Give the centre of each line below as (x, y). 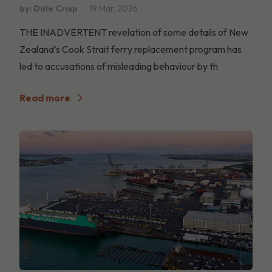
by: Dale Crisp (49, 8)
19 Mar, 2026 (114, 8)
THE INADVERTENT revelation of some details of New (134, 32)
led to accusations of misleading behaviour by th (119, 66)
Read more (45, 97)
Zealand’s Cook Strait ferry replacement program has (131, 49)
